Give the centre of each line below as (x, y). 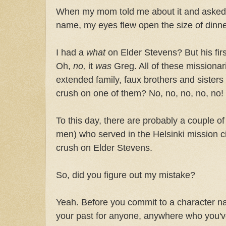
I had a (71, 52)
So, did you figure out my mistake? (126, 175)
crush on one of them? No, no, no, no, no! (140, 93)
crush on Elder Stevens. (104, 147)
